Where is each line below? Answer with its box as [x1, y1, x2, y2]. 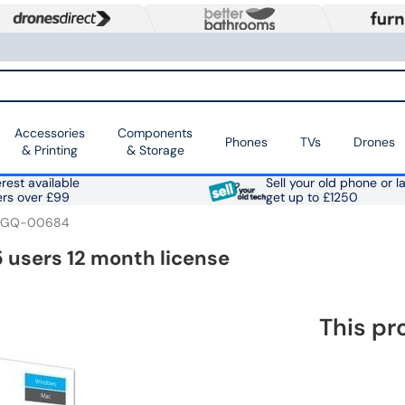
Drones [353, 133, 395, 150]
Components [118, 125, 193, 142]
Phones [225, 133, 268, 150]
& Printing [22, 142, 78, 159]
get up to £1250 [265, 190, 358, 206]
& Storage [126, 142, 184, 159]
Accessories [14, 125, 85, 142]
